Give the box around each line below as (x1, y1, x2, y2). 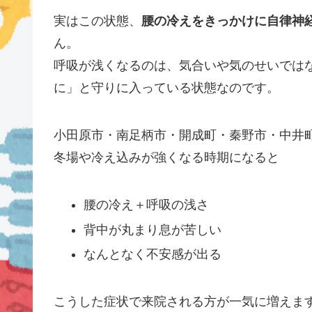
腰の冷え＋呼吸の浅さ (84, 198, 210, 212)
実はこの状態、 (53, 14, 141, 29)
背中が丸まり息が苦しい (84, 222, 222, 237)
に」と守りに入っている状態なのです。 (53, 81, 279, 95)
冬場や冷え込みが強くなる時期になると (53, 150, 279, 165)
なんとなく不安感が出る (84, 247, 222, 262)
